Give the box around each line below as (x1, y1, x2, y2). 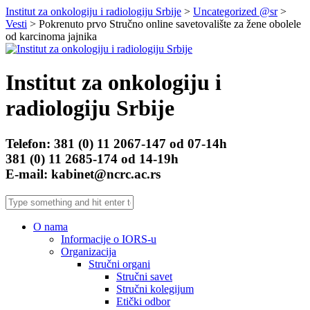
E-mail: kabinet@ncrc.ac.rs (6, 166, 161, 181)
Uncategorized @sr (193, 6, 277, 17)
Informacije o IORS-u (61, 232, 156, 245)
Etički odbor (116, 295, 170, 307)
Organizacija (61, 245, 116, 257)
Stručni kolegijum (116, 282, 194, 295)
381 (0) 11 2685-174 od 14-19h (6, 151, 179, 166)
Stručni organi (89, 257, 150, 270)
